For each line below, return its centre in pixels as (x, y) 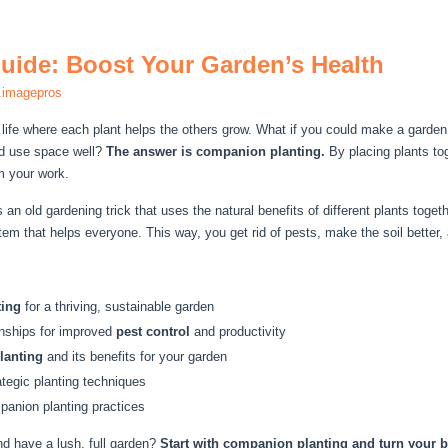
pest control (153, 331)
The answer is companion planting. (215, 151)
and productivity (238, 331)
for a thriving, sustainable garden (117, 306)
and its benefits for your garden (135, 356)
